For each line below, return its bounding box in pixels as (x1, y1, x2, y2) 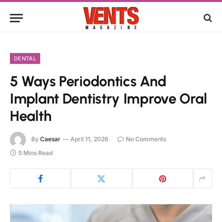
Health (10, 107, 52, 124)
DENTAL (14, 55, 36, 62)
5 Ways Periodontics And (10, 72, 166, 90)
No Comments (126, 135, 166, 143)
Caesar (40, 135, 60, 143)
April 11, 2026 (70, 135, 109, 143)
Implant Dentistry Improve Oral (10, 90, 207, 107)
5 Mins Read (18, 149, 53, 157)
